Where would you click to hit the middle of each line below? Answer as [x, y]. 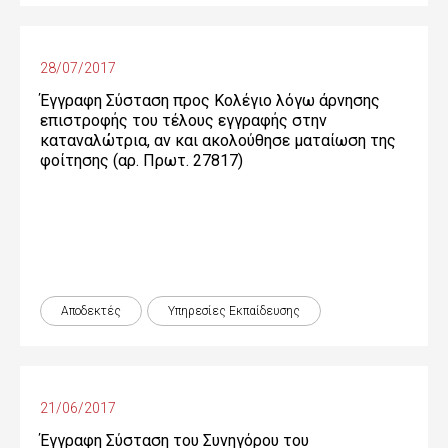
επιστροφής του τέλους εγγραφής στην [183, 120]
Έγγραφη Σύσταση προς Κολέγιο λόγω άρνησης [210, 100]
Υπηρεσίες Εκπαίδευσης [234, 311]
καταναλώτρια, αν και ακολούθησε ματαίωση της [218, 140]
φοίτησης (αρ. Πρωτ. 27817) [141, 160]
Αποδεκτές [91, 311]
